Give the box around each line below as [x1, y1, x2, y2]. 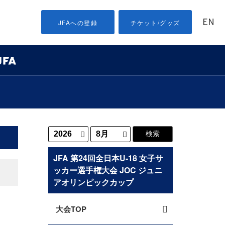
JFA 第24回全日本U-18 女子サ [53, 152, 163, 164]
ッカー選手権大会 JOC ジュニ [53, 164, 162, 176]
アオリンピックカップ [53, 176, 134, 188]
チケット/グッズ [130, 18, 180, 27]
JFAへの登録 [58, 18, 98, 27]
